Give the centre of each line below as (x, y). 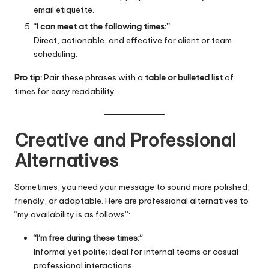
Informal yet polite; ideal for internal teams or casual (136, 251)
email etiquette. (64, 9)
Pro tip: (28, 77)
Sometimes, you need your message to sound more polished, (132, 186)
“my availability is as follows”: (72, 214)
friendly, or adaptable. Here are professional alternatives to (131, 200)
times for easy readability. (65, 91)
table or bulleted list (184, 77)
